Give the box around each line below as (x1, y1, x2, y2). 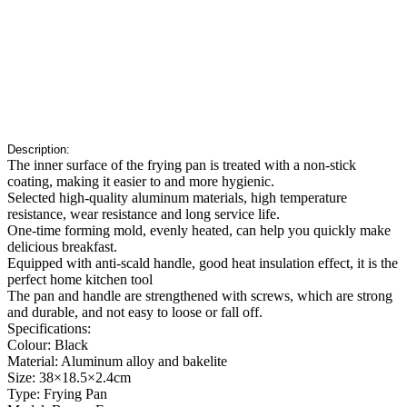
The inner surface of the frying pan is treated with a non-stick (7, 157, 356, 174)
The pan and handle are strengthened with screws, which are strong (7, 288, 392, 304)
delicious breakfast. (7, 239, 117, 255)
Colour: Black (7, 337, 88, 353)
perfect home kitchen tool (7, 272, 153, 288)
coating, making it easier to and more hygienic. (7, 174, 274, 190)
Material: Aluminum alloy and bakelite (7, 353, 227, 370)
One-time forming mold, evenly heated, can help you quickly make (7, 223, 391, 239)
